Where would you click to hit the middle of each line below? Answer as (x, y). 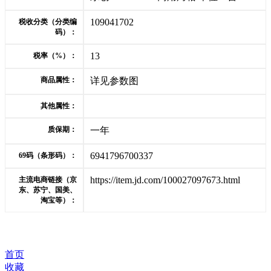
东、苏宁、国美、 (47, 190)
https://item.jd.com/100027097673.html (165, 180)
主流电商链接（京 (47, 180)
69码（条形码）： (47, 155)
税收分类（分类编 (47, 22)
